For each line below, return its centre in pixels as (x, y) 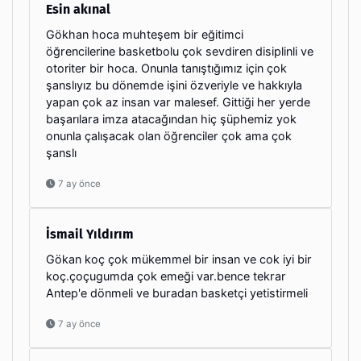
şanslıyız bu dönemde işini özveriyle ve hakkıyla (174, 85)
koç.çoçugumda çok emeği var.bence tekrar (166, 276)
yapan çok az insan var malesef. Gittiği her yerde (178, 102)
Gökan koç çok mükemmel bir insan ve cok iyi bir (179, 259)
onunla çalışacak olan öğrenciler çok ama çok (169, 135)
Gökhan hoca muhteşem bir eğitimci (145, 34)
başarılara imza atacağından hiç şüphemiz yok (171, 118)
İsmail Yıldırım (90, 234)
